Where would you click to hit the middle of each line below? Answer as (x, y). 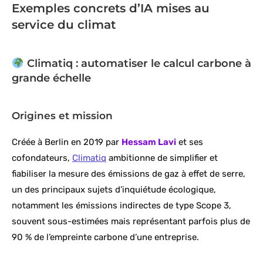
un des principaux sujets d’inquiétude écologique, (114, 190)
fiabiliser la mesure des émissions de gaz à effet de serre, (129, 174)
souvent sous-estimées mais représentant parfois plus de (131, 222)
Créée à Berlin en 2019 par (67, 142)
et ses (190, 142)
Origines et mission (62, 116)
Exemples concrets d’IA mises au (111, 9)
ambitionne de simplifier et (162, 158)
